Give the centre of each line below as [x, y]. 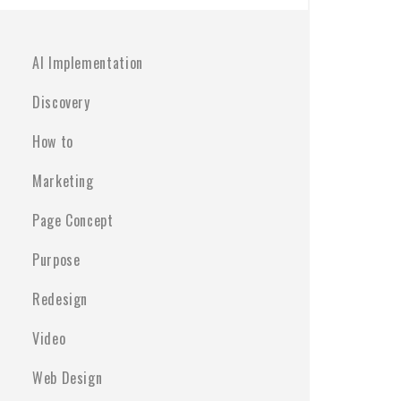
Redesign [60, 299]
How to [53, 141]
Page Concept [73, 220]
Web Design [68, 378]
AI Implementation [88, 63]
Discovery [61, 102]
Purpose [56, 260]
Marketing [63, 181]
